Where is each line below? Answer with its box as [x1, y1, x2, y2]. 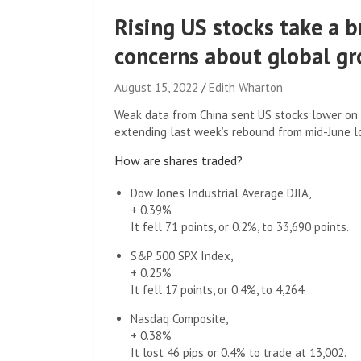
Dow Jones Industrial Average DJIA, [131, 185, 311, 201]
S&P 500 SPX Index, [131, 248, 233, 263]
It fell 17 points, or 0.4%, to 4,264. [131, 282, 306, 297]
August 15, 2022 [114, 80, 198, 95]
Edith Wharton [209, 80, 283, 95]
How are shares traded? [114, 152, 243, 168]
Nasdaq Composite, [131, 311, 228, 326]
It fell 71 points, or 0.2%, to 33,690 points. [131, 219, 349, 234]
